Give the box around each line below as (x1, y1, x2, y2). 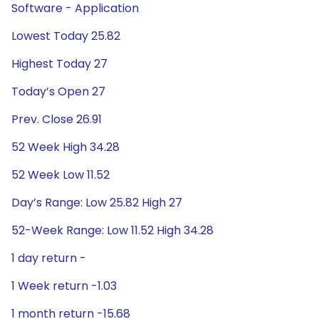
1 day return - (11, 250, 86, 266)
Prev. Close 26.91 (11, 111, 102, 127)
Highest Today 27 (11, 56, 108, 72)
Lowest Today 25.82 (11, 28, 120, 44)
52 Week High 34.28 (11, 139, 120, 155)
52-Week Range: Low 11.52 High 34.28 (11, 222, 214, 239)
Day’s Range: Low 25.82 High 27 (11, 194, 182, 211)
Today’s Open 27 (11, 83, 105, 100)
